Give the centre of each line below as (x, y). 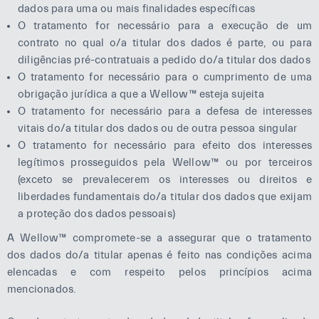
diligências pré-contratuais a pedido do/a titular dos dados (164, 60)
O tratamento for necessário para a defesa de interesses (165, 111)
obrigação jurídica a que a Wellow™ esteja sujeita (141, 94)
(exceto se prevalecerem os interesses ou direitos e (165, 179)
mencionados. (42, 289)
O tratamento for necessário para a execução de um (165, 26)
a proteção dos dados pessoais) (96, 214)
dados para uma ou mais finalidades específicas (137, 9)
